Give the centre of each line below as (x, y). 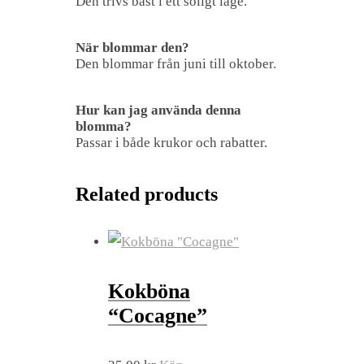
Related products (147, 194)
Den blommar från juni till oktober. (176, 63)
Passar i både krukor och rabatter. (171, 142)
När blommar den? (132, 47)
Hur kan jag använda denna (158, 110)
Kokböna (149, 291)
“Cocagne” (158, 315)
